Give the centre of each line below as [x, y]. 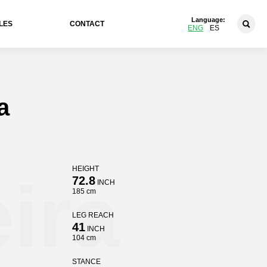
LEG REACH [93, 215]
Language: [209, 19]
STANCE [86, 262]
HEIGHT [85, 169]
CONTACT [87, 24]
